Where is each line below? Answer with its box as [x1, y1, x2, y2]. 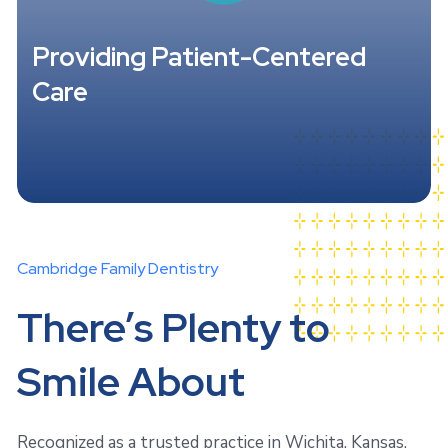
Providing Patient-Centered [32, 39, 366, 74]
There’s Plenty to [17, 301, 330, 354]
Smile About [17, 355, 245, 408]
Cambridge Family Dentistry [17, 258, 218, 279]
